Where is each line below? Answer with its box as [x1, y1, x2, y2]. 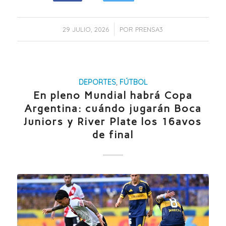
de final [92, 129, 134, 141]
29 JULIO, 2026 [63, 25, 109, 34]
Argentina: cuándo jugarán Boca [24, 102, 202, 115]
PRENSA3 [135, 25, 163, 34]
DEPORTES [78, 78, 116, 87]
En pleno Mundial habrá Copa [33, 89, 193, 102]
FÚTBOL [119, 78, 147, 87]
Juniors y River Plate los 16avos [24, 116, 202, 128]
